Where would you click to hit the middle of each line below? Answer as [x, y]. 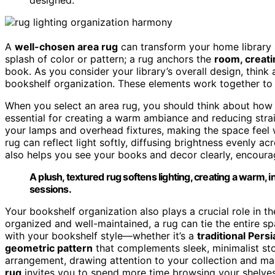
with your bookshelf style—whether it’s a [101, 235]
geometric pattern [49, 248]
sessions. [50, 189]
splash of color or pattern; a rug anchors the [110, 59]
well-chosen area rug [66, 46]
